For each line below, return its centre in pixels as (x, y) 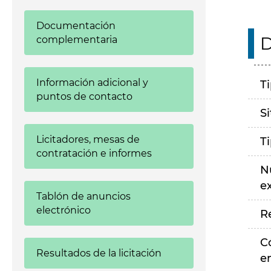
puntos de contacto (84, 96)
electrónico (64, 210)
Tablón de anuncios (83, 196)
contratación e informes (94, 153)
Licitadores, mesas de (88, 139)
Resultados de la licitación (99, 253)
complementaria (77, 40)
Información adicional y (92, 83)
